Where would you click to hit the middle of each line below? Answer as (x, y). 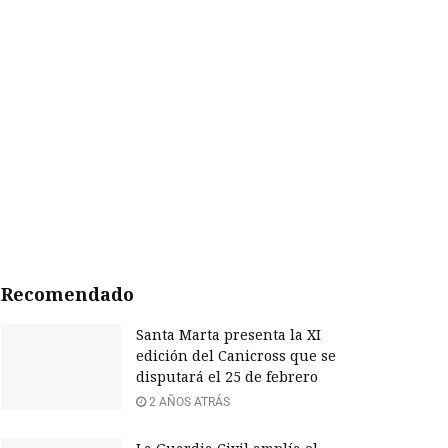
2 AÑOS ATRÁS (188, 402)
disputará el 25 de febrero (227, 377)
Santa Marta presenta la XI (228, 335)
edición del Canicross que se (236, 356)
